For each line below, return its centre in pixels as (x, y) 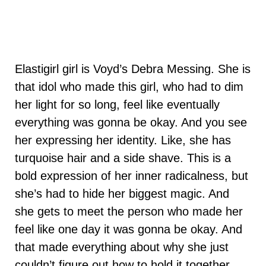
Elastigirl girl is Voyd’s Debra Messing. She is (133, 69)
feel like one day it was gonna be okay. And (129, 229)
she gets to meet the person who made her (129, 212)
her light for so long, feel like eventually (117, 105)
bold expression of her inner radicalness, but (132, 176)
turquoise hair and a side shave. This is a (123, 158)
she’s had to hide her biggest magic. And (122, 194)
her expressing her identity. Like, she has (123, 140)
